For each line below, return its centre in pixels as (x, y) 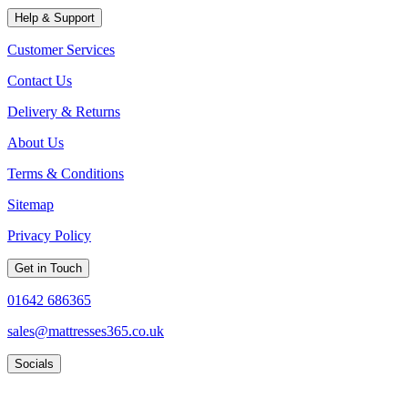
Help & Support (55, 17)
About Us (36, 142)
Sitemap (31, 204)
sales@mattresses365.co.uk (86, 331)
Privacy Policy (49, 235)
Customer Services (61, 49)
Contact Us (40, 80)
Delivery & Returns (64, 111)
